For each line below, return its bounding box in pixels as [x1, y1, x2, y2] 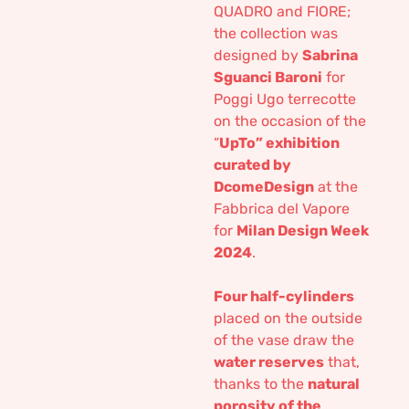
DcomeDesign [214, 178, 314, 195]
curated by [214, 156, 291, 173]
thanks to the [214, 375, 308, 393]
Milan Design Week [236, 222, 369, 239]
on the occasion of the [214, 112, 366, 130]
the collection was [214, 25, 338, 42]
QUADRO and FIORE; [214, 3, 351, 20]
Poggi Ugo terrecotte [214, 90, 356, 108]
